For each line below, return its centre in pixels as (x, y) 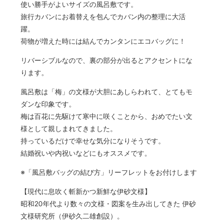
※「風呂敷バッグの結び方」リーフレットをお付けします (109, 172)
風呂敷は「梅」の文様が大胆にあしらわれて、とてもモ (107, 92)
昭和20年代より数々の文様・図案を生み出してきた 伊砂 (109, 204)
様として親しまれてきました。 (69, 129)
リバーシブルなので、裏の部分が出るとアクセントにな (107, 60)
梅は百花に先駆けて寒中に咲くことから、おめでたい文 (107, 116)
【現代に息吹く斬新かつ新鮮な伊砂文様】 (86, 192)
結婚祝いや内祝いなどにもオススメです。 (86, 153)
